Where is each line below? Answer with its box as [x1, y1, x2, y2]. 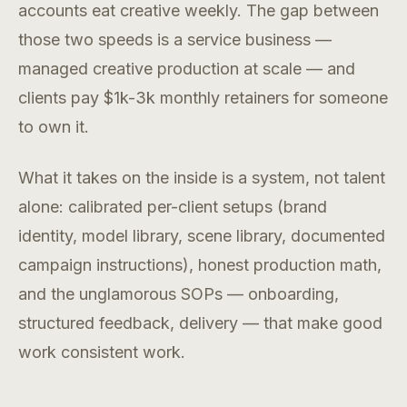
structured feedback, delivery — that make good [18, 313, 382, 333]
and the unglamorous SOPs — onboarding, [18, 284, 339, 304]
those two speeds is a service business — [18, 30, 332, 50]
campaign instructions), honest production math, [18, 255, 382, 275]
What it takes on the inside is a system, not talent [18, 168, 385, 188]
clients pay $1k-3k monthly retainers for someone [18, 88, 388, 108]
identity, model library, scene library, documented [18, 226, 385, 246]
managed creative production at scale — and [18, 59, 355, 79]
